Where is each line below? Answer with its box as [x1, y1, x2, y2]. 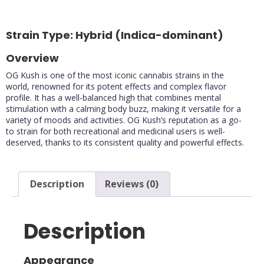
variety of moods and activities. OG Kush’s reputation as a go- [6, 114, 242, 126]
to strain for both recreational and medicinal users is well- [6, 125, 225, 137]
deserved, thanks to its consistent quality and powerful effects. [6, 136, 244, 148]
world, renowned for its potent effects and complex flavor [6, 80, 226, 92]
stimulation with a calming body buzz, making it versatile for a [6, 103, 241, 114]
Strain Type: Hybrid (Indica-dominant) [6, 27, 223, 42]
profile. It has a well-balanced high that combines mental [6, 91, 221, 103]
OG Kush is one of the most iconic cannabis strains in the [6, 69, 224, 81]
